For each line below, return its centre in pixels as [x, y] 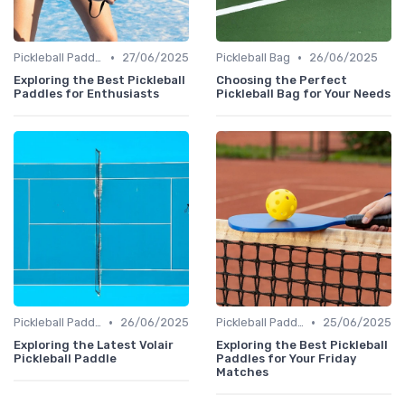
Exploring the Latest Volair [94, 345]
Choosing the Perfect [282, 80]
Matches [242, 372]
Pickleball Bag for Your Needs [303, 94]
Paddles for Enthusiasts [86, 94]
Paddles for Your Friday [286, 359]
